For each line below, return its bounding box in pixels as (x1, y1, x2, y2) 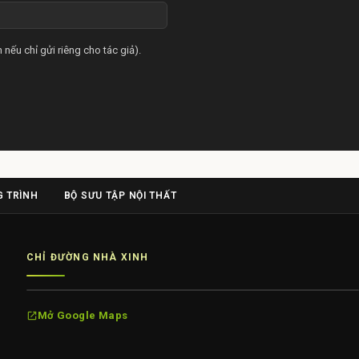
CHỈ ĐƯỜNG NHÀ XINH (26, 251, 149, 263)
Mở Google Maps (37, 309, 128, 321)
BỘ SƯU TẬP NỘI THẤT (63, 189, 177, 201)
